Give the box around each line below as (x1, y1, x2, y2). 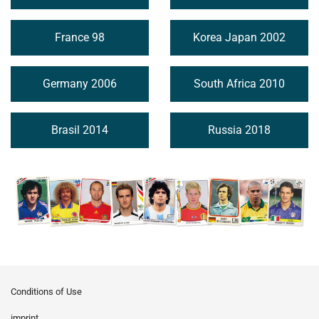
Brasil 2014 (51, 123, 108, 137)
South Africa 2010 (194, 77, 285, 90)
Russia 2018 (208, 123, 271, 137)
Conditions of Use (11, 286, 82, 298)
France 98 (55, 31, 105, 44)
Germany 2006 (43, 77, 117, 90)
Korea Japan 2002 (193, 31, 286, 44)
